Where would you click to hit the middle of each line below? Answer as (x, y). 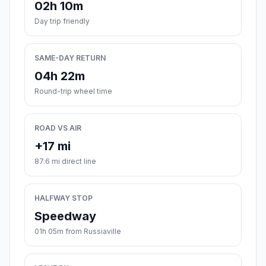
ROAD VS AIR (58, 128)
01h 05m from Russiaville (78, 232)
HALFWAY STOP (64, 198)
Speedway (65, 216)
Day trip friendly (62, 21)
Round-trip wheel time (73, 91)
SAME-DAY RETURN (70, 58)
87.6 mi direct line (65, 161)
